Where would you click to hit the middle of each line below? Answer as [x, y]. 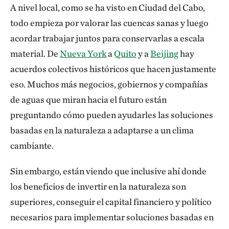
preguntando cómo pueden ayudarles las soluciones [112, 115]
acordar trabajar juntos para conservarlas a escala [107, 38]
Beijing [164, 53]
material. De [35, 53]
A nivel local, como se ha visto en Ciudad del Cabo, [108, 7]
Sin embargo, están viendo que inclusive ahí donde [108, 171]
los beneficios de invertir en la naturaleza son [98, 186]
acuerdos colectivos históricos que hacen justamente [113, 69]
